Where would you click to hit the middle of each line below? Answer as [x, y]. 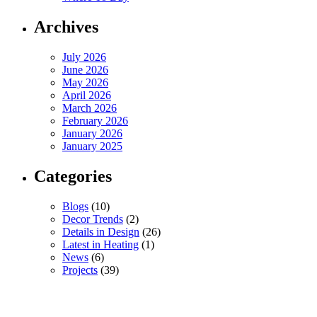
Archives [66, 27]
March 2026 [90, 108]
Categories [73, 177]
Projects [80, 270]
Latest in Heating [100, 244]
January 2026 [92, 134]
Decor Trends [93, 219]
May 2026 [85, 83]
